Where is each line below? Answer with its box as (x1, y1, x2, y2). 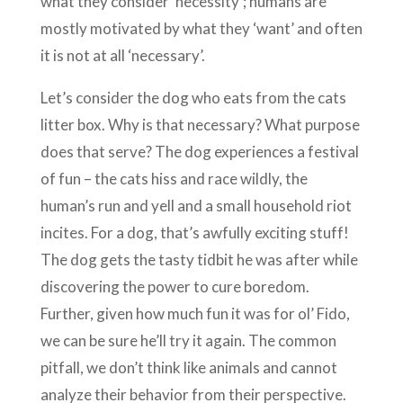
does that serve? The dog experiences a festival (40, 141, 359, 161)
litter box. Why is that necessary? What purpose (40, 114, 360, 134)
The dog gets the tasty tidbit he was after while (40, 249, 358, 269)
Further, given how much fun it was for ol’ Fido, (40, 303, 350, 323)
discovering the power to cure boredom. (40, 276, 309, 296)
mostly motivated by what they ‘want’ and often (40, 18, 363, 38)
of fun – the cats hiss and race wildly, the (40, 168, 308, 188)
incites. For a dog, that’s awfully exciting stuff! (40, 222, 349, 242)
